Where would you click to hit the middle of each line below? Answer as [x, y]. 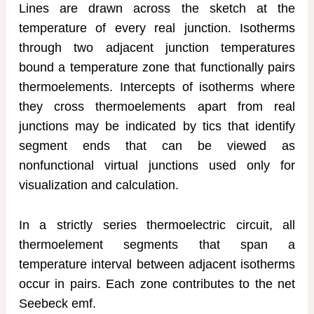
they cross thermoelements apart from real [157, 107]
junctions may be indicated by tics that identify [157, 127]
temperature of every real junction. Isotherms [157, 28]
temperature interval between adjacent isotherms [157, 264]
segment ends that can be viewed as [157, 146]
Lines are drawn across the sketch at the [157, 9]
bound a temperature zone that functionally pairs [157, 68]
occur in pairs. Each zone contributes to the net [157, 284]
